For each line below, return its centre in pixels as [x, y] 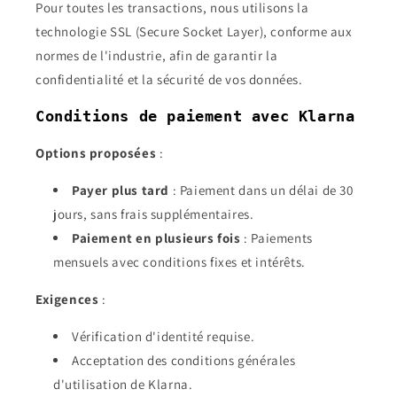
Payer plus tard [121, 190]
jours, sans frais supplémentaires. [154, 214]
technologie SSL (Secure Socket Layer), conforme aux [194, 31]
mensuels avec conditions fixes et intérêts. [179, 262]
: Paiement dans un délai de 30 [261, 190]
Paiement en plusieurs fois [156, 238]
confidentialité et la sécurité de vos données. [169, 79]
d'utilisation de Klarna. [123, 384]
